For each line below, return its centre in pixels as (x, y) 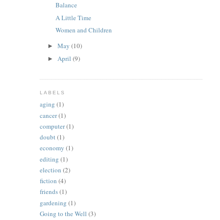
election (50, 170)
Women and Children (84, 30)
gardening (53, 203)
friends (49, 192)
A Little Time (74, 17)
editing (49, 159)
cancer (48, 115)
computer (52, 126)
